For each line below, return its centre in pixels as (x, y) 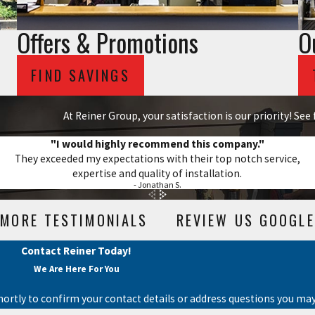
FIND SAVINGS (81, 75)
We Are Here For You (76, 269)
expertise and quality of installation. (157, 173)
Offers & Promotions (108, 43)
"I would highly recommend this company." (157, 143)
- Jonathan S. (157, 184)
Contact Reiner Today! (77, 250)
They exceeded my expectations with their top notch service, (157, 158)
